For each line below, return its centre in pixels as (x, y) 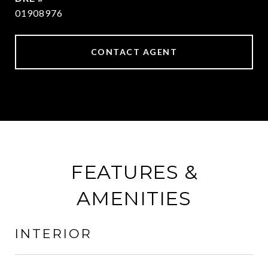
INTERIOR (54, 234)
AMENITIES (134, 198)
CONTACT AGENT (134, 52)
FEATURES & (134, 172)
